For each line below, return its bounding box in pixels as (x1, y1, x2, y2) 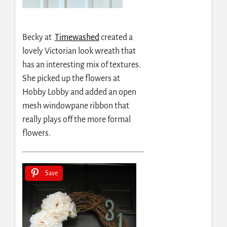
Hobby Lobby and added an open (22, 88, 136, 97)
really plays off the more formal (22, 115, 131, 125)
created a (99, 33, 133, 43)
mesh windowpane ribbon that (22, 101, 129, 111)
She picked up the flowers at (22, 74, 120, 84)
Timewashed (54, 33, 99, 43)
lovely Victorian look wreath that (22, 47, 136, 56)
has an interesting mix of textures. (22, 60, 141, 70)
